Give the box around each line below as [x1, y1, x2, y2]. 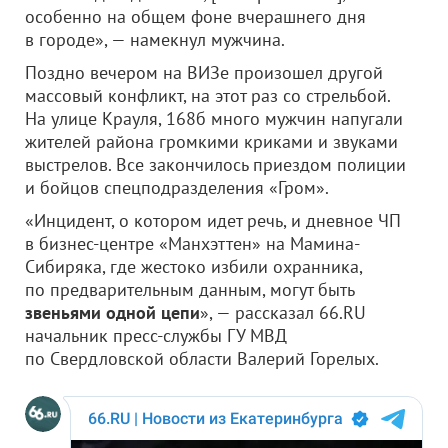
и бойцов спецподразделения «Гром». [25, 176, 329, 199]
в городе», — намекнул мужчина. [25, 28, 285, 51]
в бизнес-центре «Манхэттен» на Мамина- [25, 232, 360, 255]
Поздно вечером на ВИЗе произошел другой [25, 61, 383, 84]
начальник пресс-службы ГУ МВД [25, 324, 287, 347]
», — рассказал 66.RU [200, 301, 366, 324]
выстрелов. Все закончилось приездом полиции [25, 153, 406, 176]
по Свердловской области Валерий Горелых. [25, 347, 379, 370]
